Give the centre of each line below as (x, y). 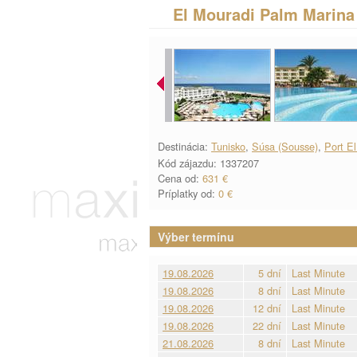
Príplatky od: (188, 193)
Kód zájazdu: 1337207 (208, 163)
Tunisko (228, 146)
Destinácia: (184, 146)
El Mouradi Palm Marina (264, 14)
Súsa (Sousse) (285, 146)
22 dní (267, 326)
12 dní (267, 308)
